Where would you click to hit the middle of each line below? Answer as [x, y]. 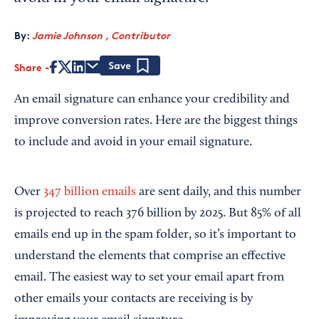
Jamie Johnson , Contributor [101, 35]
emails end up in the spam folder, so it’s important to [155, 235]
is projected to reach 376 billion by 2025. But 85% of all [158, 214]
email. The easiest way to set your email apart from [149, 278]
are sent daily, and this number [219, 192]
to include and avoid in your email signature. [133, 142]
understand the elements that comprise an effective [150, 256]
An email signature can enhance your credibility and [152, 100]
